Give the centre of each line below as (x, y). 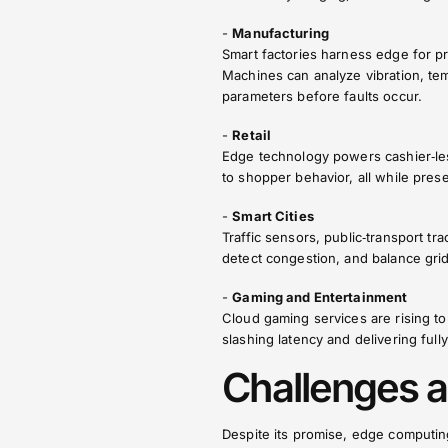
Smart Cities (273, 216)
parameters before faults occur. (322, 96)
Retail (252, 135)
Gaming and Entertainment (320, 297)
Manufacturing (280, 33)
